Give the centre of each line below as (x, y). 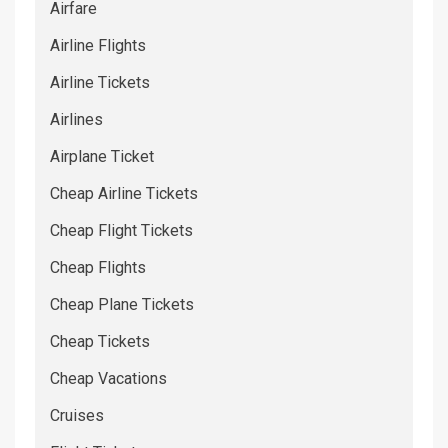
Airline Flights (98, 46)
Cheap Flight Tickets (121, 231)
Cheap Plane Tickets (122, 305)
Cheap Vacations (108, 379)
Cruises (77, 416)
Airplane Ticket (102, 157)
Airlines (76, 120)
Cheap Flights (98, 268)
